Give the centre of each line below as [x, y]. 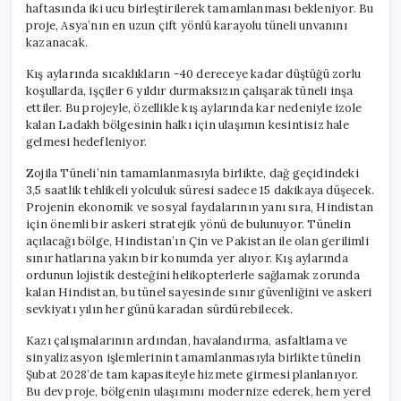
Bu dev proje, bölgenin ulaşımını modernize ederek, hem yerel [198, 391]
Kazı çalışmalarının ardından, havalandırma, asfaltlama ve [187, 340]
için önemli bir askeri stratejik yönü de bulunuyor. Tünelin [188, 224]
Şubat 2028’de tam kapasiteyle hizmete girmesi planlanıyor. [192, 374]
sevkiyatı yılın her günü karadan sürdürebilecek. [160, 309]
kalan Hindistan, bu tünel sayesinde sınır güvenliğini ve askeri [199, 292]
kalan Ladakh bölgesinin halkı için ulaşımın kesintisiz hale [188, 124]
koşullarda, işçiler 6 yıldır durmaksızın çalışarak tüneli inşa [190, 90]
